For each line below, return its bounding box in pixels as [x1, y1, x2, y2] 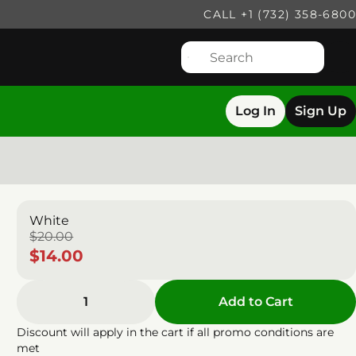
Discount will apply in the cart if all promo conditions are [17, 325, 335, 339]
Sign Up [295, 103, 346, 118]
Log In [235, 103, 276, 118]
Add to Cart [218, 294, 293, 309]
